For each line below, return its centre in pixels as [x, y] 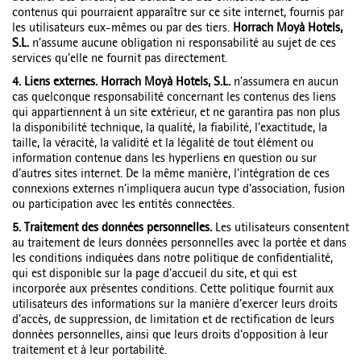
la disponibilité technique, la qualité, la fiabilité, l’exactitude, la [170, 129]
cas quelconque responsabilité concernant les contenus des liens [174, 98]
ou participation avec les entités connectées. [123, 205]
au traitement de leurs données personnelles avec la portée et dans [179, 244]
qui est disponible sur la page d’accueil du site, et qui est [154, 275]
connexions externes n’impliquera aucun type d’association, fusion [178, 190]
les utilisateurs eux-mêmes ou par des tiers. [122, 29]
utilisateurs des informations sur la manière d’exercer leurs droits [175, 305]
